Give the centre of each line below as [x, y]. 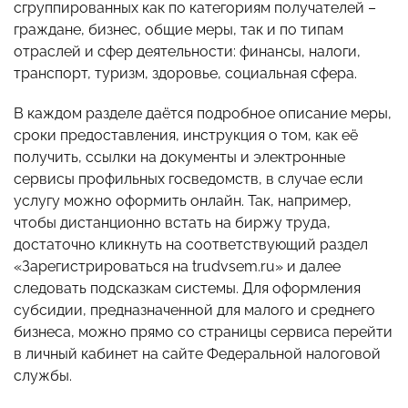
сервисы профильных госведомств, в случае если [189, 179]
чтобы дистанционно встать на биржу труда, [172, 223]
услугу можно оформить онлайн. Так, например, [183, 201]
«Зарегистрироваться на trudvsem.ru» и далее [177, 267]
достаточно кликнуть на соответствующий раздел [191, 245]
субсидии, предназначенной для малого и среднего [194, 311]
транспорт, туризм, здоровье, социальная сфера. [185, 74]
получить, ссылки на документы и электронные [179, 158]
